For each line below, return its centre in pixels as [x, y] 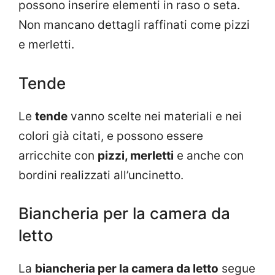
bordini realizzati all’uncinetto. [101, 175]
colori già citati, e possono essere [111, 136]
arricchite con [58, 155]
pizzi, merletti [136, 155]
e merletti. [46, 45]
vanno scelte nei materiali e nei [155, 116]
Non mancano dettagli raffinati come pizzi [134, 25]
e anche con [209, 155]
